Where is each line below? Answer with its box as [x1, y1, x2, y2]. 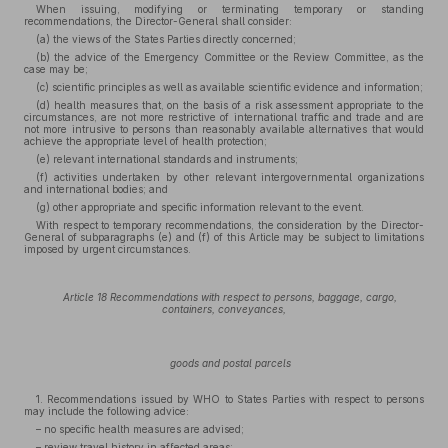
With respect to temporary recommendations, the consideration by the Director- [36, 219, 424, 231]
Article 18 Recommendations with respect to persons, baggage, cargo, [63, 291, 397, 303]
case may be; [24, 63, 88, 75]
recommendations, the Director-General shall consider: [24, 15, 292, 27]
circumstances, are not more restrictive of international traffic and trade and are [24, 111, 424, 123]
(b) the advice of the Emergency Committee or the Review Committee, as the [36, 51, 424, 63]
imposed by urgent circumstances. [24, 243, 191, 255]
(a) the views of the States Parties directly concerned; [36, 33, 296, 45]
